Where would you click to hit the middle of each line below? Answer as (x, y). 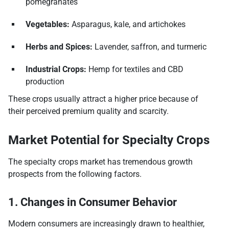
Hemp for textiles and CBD (135, 70)
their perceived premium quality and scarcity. (88, 111)
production (45, 82)
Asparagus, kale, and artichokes (128, 25)
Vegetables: (48, 25)
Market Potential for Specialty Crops (109, 140)
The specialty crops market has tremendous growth (100, 162)
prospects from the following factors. (75, 174)
